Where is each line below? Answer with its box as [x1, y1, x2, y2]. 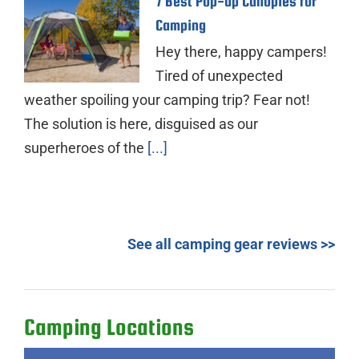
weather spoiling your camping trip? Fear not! [24, 91, 310, 109]
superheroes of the [24, 139, 144, 157]
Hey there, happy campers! [155, 43, 327, 61]
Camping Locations [24, 314, 194, 341]
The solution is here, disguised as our [24, 115, 258, 133]
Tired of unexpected [155, 67, 283, 85]
